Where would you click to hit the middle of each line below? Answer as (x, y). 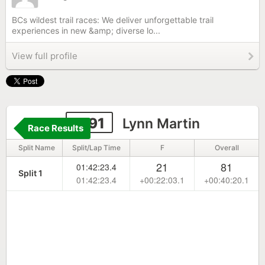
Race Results (56, 128)
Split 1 (30, 173)
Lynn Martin (159, 124)
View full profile (45, 56)
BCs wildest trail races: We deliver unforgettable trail (113, 20)
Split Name (37, 148)
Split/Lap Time (96, 148)
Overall (227, 148)
